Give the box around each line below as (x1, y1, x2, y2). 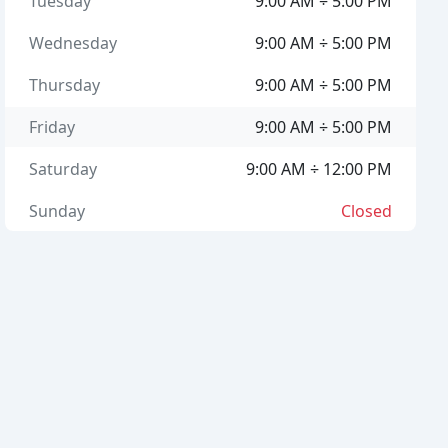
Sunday (29, 200, 86, 222)
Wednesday (29, 32, 118, 54)
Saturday (29, 158, 98, 180)
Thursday (29, 74, 101, 96)
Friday (29, 116, 76, 138)
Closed (340, 200, 392, 222)
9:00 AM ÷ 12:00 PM (245, 158, 392, 180)
